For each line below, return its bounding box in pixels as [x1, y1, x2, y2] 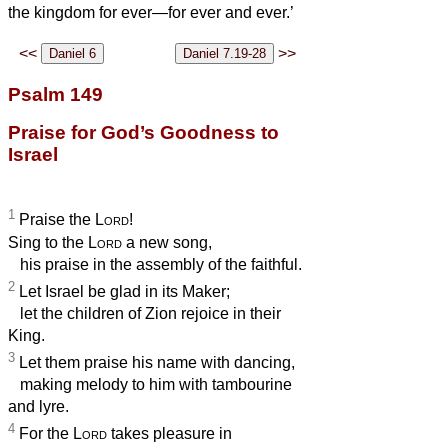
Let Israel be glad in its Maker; [15, 283, 230, 301]
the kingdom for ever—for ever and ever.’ [8, 4, 294, 22]
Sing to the [8, 233, 88, 251]
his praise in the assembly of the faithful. [8, 255, 302, 273]
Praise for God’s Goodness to [8, 122, 279, 144]
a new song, [122, 233, 212, 251]
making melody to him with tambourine [8, 376, 292, 394]
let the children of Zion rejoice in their [8, 305, 281, 323]
